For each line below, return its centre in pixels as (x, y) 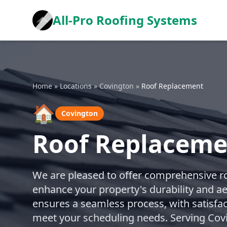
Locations (76, 86)
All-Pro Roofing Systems (125, 20)
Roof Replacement (172, 86)
